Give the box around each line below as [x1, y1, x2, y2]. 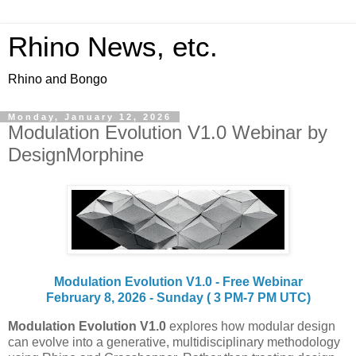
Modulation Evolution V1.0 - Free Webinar [53, 274, 303, 288]
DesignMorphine [8, 144, 144, 165]
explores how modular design [169, 319, 335, 333]
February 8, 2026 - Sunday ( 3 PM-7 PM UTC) [45, 290, 311, 304]
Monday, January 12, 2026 [8, 112, 172, 122]
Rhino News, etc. [8, 32, 218, 62]
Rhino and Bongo [8, 72, 107, 86]
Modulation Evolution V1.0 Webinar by [8, 122, 327, 143]
